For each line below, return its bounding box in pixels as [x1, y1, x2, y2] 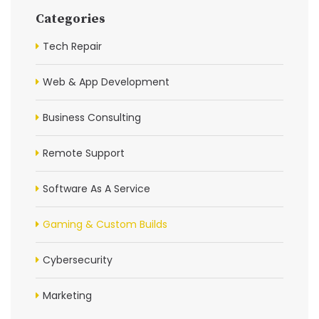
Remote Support [43, 145, 125, 160]
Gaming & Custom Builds [43, 216, 167, 231]
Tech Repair [43, 38, 102, 53]
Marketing [43, 288, 92, 303]
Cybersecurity [43, 252, 113, 267]
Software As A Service [43, 181, 150, 196]
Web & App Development [43, 74, 169, 89]
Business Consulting [43, 110, 141, 125]
